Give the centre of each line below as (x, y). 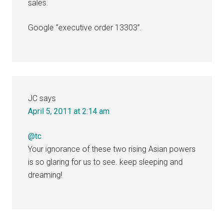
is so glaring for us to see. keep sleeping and (106, 162)
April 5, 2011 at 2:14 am (69, 111)
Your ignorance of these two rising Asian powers (112, 149)
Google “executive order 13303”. (85, 27)
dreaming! (45, 175)
